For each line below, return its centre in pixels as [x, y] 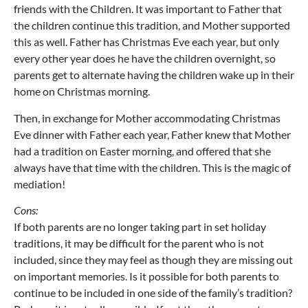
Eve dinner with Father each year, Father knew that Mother [152, 134]
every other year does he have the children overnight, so [145, 58]
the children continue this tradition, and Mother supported [152, 25]
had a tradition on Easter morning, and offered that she [142, 151]
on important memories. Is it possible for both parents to [146, 276]
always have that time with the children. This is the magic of [152, 167]
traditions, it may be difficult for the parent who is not [139, 243]
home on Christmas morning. [82, 91]
